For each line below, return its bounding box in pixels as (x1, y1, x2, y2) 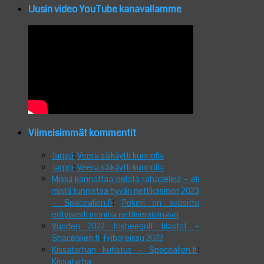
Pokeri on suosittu (121, 196, 199, 209)
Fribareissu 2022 (104, 232, 163, 244)
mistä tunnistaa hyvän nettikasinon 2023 (52, 184, 199, 197)
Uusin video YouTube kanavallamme (28, 2, 181, 16)
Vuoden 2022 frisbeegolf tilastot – (52, 220, 199, 232)
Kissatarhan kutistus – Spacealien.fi (52, 243, 197, 256)
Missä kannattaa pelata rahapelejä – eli (52, 173, 199, 185)
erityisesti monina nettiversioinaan (52, 208, 179, 220)
